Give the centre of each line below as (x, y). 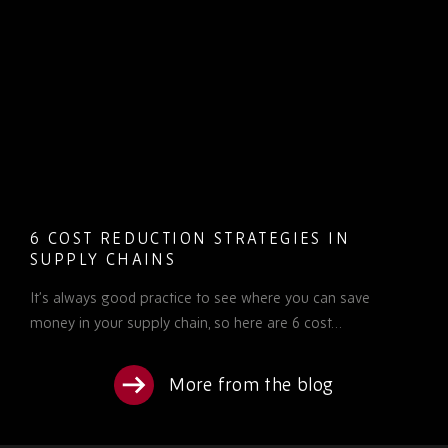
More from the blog (251, 384)
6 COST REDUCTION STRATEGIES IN (190, 237)
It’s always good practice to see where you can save (200, 297)
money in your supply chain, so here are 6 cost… (186, 322)
